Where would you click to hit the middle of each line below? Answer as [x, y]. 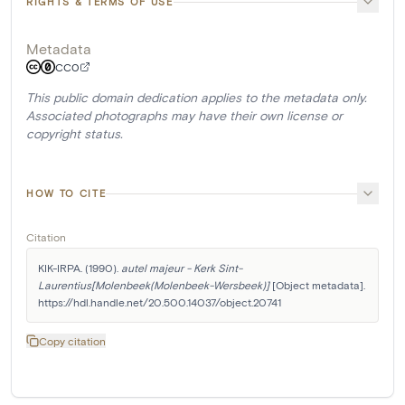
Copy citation [72, 341]
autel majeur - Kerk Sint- [182, 268]
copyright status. [75, 134]
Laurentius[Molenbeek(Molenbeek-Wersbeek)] [154, 285]
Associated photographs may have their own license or [184, 116]
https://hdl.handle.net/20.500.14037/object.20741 [160, 302]
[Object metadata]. [317, 285]
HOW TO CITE [66, 193]
